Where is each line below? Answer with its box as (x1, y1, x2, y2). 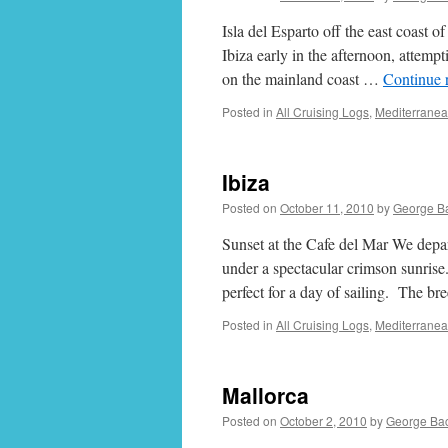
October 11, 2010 (280, 199, 374, 216)
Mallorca (222, 380, 309, 410)
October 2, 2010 (280, 412, 367, 429)
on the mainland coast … (222, 68, 383, 89)
